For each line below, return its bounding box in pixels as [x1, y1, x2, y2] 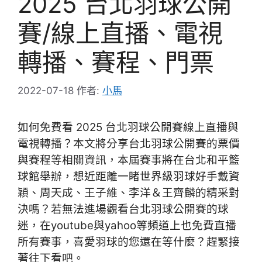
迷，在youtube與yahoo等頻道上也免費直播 [18, 219, 236, 233]
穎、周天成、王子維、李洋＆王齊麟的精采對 [18, 186, 240, 200]
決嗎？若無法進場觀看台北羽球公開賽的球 [18, 202, 229, 216]
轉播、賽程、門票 [18, 47, 214, 77]
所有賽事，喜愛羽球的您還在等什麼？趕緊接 [18, 235, 240, 249]
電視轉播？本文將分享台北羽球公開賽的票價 [18, 137, 240, 151]
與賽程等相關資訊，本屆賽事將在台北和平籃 [18, 153, 240, 167]
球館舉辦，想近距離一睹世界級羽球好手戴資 [18, 170, 240, 184]
